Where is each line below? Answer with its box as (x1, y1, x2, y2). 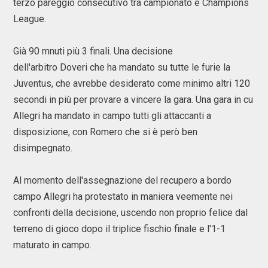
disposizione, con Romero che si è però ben (13, 126, 197, 138)
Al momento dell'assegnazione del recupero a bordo (13, 175, 232, 186)
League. (13, 13, 46, 25)
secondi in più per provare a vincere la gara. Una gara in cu (13, 94, 253, 105)
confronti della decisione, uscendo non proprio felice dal (13, 207, 248, 218)
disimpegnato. (13, 142, 72, 154)
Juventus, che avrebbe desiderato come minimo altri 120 (13, 78, 250, 89)
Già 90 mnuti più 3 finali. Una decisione (13, 45, 173, 57)
